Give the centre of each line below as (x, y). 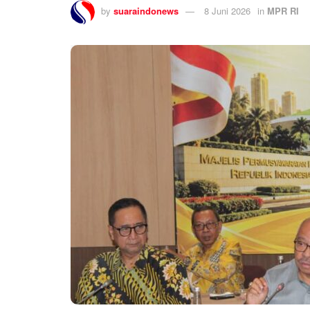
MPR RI (283, 10)
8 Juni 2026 (227, 10)
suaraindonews (146, 10)
